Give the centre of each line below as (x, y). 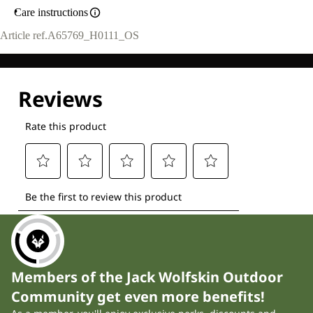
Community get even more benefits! (138, 297)
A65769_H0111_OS (93, 36)
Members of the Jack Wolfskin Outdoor (147, 277)
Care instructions (51, 12)
